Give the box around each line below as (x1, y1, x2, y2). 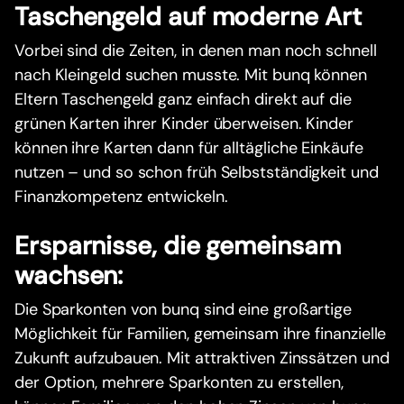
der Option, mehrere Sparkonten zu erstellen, (14, 371, 344, 393)
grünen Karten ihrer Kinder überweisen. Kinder (14, 112, 353, 134)
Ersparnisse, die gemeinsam (14, 228, 341, 262)
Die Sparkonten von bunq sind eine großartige (14, 298, 353, 320)
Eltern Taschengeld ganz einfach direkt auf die (14, 87, 352, 110)
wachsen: (14, 258, 124, 292)
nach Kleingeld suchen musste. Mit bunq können (14, 63, 367, 86)
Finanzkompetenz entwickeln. (14, 185, 228, 207)
